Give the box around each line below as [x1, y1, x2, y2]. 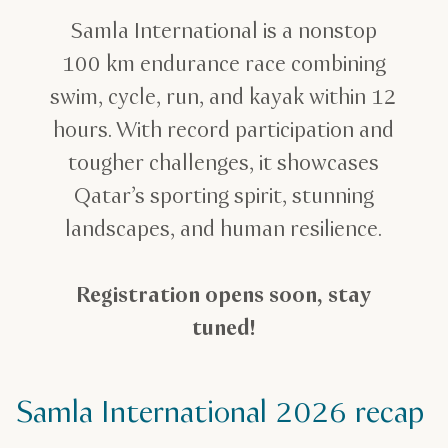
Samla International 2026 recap [16, 393, 424, 434]
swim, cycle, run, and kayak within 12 [50, 83, 398, 113]
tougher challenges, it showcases [68, 149, 380, 179]
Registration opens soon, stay [76, 281, 372, 311]
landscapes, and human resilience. [65, 215, 383, 245]
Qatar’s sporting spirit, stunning [73, 182, 374, 212]
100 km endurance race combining [61, 50, 386, 80]
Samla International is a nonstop [70, 17, 377, 47]
